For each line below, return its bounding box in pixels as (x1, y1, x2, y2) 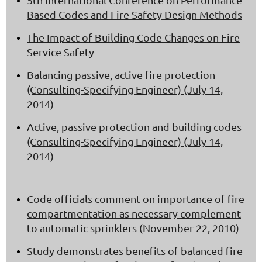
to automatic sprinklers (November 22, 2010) (27, 222, 239, 235)
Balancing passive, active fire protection (27, 68, 215, 81)
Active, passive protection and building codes (27, 120, 242, 133)
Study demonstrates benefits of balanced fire (27, 244, 243, 257)
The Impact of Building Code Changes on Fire (27, 31, 240, 44)
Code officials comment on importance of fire (27, 192, 244, 205)
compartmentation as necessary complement (27, 207, 241, 220)
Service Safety (27, 46, 94, 58)
